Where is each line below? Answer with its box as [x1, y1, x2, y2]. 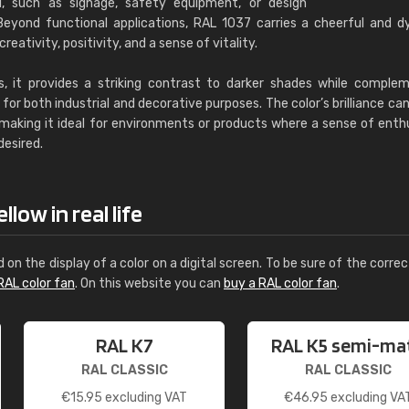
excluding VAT [102, 390, 187, 405]
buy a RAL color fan [224, 276, 337, 291]
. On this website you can [75, 276, 224, 291]
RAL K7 [95, 333, 153, 357]
